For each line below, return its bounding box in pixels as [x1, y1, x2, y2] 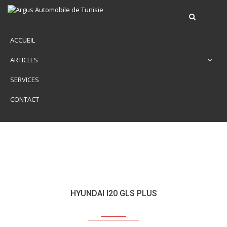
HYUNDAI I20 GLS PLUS [70, 188, 157, 198]
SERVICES [10, 75, 39, 84]
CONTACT [10, 95, 39, 104]
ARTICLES [10, 55, 38, 64]
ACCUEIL [10, 35, 35, 45]
